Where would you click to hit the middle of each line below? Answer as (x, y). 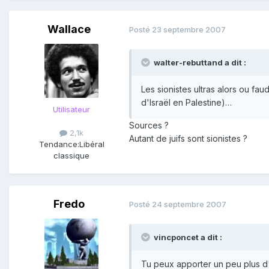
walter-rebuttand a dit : (200, 62)
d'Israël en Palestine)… (186, 102)
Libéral (92, 144)
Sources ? (149, 125)
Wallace (69, 29)
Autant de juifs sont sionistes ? (188, 138)
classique (71, 155)
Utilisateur (71, 109)
